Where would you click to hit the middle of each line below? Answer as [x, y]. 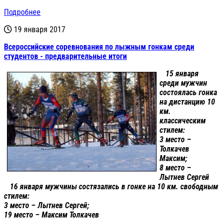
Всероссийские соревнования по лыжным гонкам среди [99, 47]
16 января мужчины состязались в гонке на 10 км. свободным [111, 187]
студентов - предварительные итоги [65, 56]
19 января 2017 [40, 30]
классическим [183, 121]
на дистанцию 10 [187, 102]
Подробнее [22, 12]
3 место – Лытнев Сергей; [47, 206]
